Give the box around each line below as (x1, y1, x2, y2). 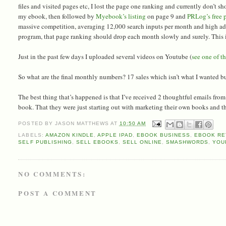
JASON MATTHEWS (54, 121, 109, 127)
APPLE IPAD (97, 132, 133, 138)
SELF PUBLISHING (18, 139, 72, 145)
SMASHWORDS (166, 139, 209, 145)
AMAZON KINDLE (45, 132, 94, 138)
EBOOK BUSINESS (136, 132, 191, 138)
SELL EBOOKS (76, 139, 119, 145)
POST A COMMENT (18, 188, 97, 198)
